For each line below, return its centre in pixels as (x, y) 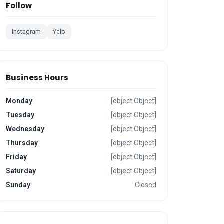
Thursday (22, 143)
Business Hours (37, 78)
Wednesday (25, 129)
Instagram (27, 32)
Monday (19, 101)
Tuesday (20, 115)
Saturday (21, 171)
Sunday (18, 185)
